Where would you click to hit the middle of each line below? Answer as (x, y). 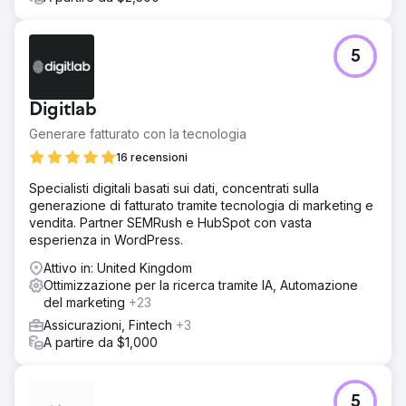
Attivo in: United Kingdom (118, 267)
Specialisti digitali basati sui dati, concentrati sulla (174, 188)
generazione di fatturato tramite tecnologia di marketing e (201, 205)
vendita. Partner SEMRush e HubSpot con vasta (170, 222)
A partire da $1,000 (101, 342)
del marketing (86, 302)
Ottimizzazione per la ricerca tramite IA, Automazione (201, 285)
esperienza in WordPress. (106, 239)
